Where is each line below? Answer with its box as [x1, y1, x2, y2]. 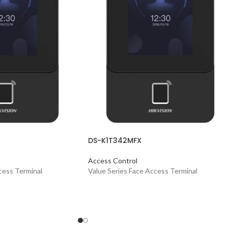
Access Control [88, 156, 137, 165]
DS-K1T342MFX [88, 135, 141, 146]
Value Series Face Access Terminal [88, 166, 197, 175]
